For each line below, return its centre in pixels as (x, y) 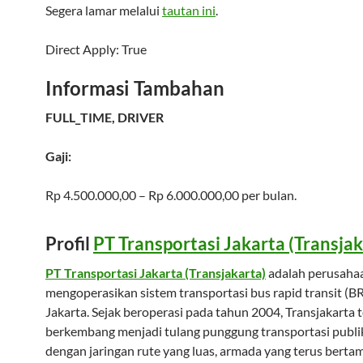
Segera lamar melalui (104, 10)
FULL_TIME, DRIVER (105, 117)
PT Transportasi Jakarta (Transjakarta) (156, 273)
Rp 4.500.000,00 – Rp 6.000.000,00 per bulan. (171, 195)
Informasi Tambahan (135, 88)
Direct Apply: (83, 49)
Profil (69, 243)
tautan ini (189, 10)
